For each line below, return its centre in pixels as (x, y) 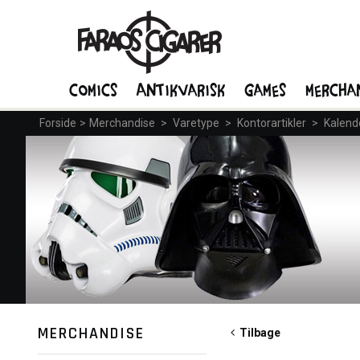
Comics (94, 89)
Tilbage (258, 333)
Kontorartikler (272, 123)
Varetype (196, 123)
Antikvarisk (182, 89)
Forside (58, 123)
